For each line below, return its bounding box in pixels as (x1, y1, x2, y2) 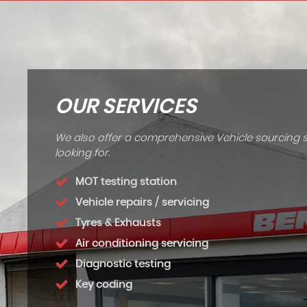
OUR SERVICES (55, 97, 197, 117)
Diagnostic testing (75, 259, 171, 269)
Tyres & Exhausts (75, 218, 161, 228)
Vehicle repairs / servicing (75, 197, 209, 208)
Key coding (75, 280, 132, 290)
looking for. (55, 148, 110, 158)
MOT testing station (75, 177, 177, 187)
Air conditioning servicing (75, 238, 208, 249)
